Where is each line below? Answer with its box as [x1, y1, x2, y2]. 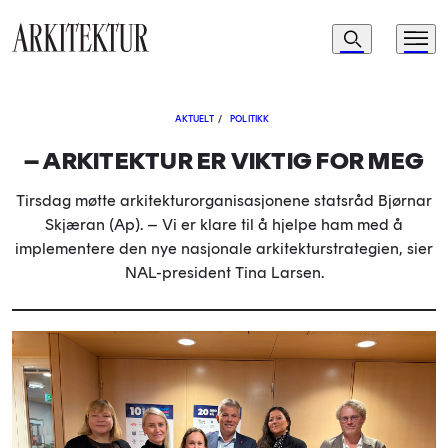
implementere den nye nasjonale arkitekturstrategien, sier [15, 239, 433, 258]
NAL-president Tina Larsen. [124, 263, 324, 282]
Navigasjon [283, 22, 397, 48]
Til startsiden [11, 54, 91, 72]
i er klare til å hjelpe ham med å [173, 215, 403, 234]
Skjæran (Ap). [45, 215, 147, 234]
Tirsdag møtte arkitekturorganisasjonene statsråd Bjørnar [16, 191, 432, 210]
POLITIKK [230, 113, 270, 124]
